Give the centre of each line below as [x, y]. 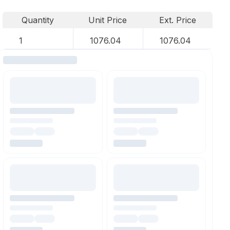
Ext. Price [178, 20]
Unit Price [108, 20]
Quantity [37, 20]
